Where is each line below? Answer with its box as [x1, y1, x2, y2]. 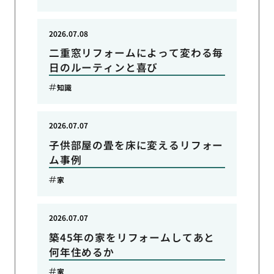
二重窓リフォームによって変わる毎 [48, 45, 224, 61]
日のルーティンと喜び [48, 60, 158, 75]
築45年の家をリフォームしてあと [48, 229, 215, 245]
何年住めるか [48, 244, 114, 259]
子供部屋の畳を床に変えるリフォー [48, 138, 224, 153]
